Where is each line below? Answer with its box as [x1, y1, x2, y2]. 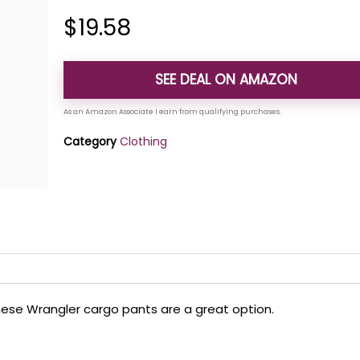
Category [63, 133, 117, 149]
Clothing [120, 133, 168, 149]
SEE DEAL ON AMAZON [155, 69, 298, 89]
